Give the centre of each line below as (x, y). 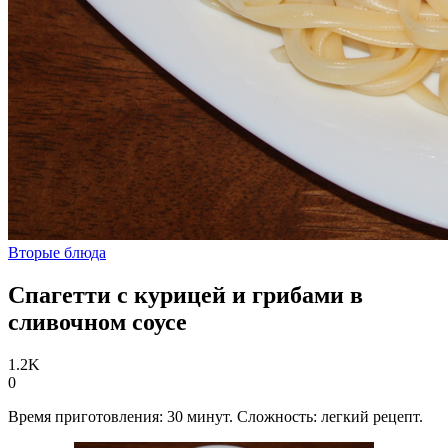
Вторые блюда (57, 252)
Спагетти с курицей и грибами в (185, 294)
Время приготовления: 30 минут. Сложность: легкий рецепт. (215, 416)
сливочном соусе (97, 321)
